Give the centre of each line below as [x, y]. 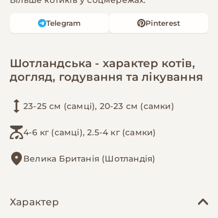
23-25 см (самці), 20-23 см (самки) [99, 106]
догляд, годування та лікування [106, 77]
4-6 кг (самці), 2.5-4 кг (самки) [90, 132]
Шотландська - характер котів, [102, 63]
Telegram [64, 23]
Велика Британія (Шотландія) [90, 158]
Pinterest [163, 23]
